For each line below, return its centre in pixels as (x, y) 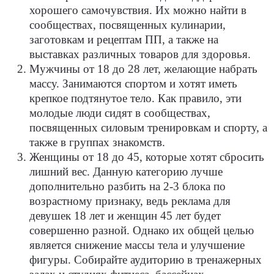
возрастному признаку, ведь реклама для (130, 202)
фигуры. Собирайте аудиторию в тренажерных (146, 260)
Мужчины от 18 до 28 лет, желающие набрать (143, 69)
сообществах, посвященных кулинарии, (128, 25)
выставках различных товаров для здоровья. (140, 55)
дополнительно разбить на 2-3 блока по (128, 187)
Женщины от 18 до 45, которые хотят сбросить (147, 157)
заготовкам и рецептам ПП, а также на (124, 40)
